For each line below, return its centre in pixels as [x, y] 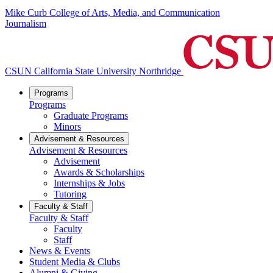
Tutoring [70, 194]
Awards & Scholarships [99, 172]
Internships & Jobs [89, 183]
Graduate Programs [91, 116]
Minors [67, 127]
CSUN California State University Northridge [93, 71]
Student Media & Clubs [75, 262]
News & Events [60, 251]
